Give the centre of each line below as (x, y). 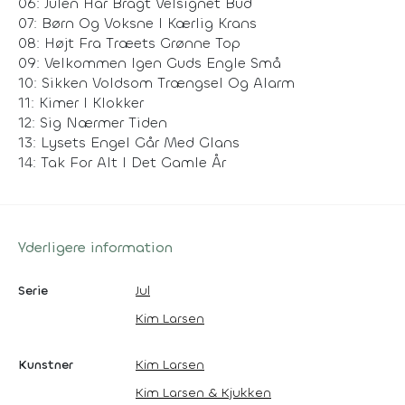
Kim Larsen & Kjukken (203, 392)
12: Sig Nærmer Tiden (93, 122)
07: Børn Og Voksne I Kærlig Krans (137, 23)
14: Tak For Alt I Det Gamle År (122, 162)
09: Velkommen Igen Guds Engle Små (150, 62)
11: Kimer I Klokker (81, 102)
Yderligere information (95, 247)
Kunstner (46, 364)
